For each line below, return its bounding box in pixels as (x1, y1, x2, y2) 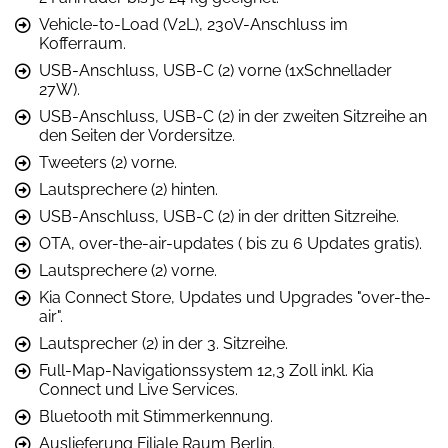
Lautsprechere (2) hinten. (39, 179, 218, 199)
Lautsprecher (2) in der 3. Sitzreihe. (39, 333, 288, 353)
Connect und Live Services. (39, 379, 238, 399)
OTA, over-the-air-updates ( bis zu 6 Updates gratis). (39, 233, 422, 253)
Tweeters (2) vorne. (39, 152, 177, 172)
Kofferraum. (39, 33, 126, 53)
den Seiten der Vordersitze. (39, 125, 235, 145)
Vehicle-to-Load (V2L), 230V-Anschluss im (39, 14, 348, 34)
